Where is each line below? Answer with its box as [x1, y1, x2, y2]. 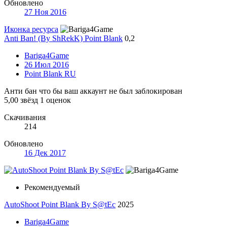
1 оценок [40, 95, 71, 104]
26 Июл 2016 [24, 60, 69, 69]
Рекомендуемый [24, 182, 80, 192]
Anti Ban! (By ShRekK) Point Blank [4, 33, 123, 43]
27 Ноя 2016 [24, 7, 66, 16]
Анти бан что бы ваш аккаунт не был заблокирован [4, 86, 182, 95]
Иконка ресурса [4, 24, 58, 33]
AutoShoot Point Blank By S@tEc [4, 200, 116, 209]
